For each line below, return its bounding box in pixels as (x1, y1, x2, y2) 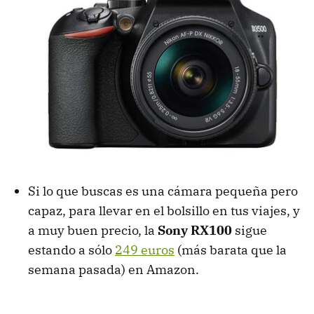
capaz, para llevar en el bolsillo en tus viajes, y (28, 203, 300, 219)
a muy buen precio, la (28, 222, 158, 239)
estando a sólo (28, 242, 115, 259)
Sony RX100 (158, 222, 232, 239)
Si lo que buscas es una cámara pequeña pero (28, 183, 298, 200)
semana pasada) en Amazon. (28, 261, 199, 278)
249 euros (115, 242, 175, 259)
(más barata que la (175, 242, 287, 259)
